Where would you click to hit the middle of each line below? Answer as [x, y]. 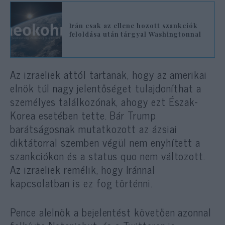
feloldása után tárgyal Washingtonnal [135, 34]
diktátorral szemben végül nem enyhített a [105, 142]
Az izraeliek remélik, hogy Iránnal [83, 170]
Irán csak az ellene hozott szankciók [133, 26]
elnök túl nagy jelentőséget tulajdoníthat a [106, 88]
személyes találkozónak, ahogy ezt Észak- [104, 102]
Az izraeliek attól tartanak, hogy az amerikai [108, 75]
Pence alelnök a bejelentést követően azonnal [111, 212]
